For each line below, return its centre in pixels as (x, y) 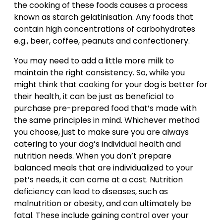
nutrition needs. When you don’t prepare (93, 156)
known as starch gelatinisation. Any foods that (104, 17)
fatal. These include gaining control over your (101, 215)
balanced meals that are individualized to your (104, 168)
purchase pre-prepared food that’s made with (105, 108)
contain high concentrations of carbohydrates (105, 29)
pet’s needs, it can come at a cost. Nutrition (98, 180)
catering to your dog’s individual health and (97, 144)
